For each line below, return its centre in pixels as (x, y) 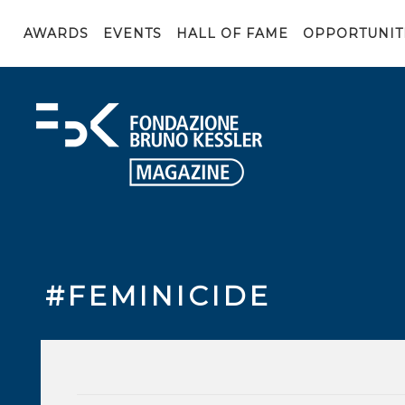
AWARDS (56, 33)
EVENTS (132, 33)
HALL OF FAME (232, 33)
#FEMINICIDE (158, 296)
